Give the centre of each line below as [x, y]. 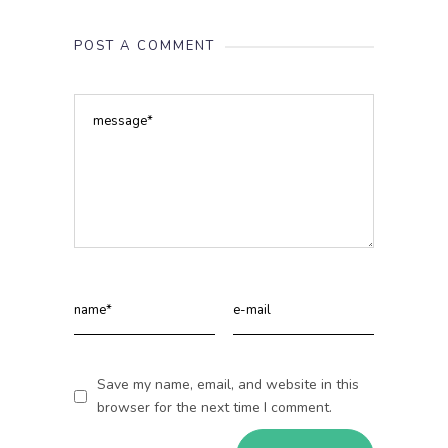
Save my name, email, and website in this [228, 384]
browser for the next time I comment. [214, 407]
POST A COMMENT [145, 46]
